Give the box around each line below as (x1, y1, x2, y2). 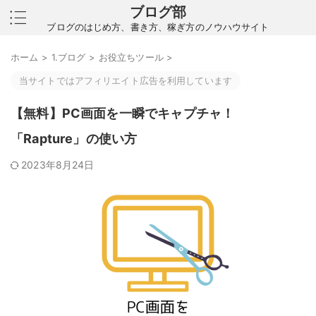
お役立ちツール (98, 51, 164, 63)
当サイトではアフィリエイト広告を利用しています (19, 75, 232, 86)
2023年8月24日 (21, 159, 95, 171)
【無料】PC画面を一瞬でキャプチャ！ (11, 106, 235, 121)
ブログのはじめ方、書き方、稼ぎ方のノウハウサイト (47, 21, 269, 32)
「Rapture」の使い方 (11, 131, 138, 146)
